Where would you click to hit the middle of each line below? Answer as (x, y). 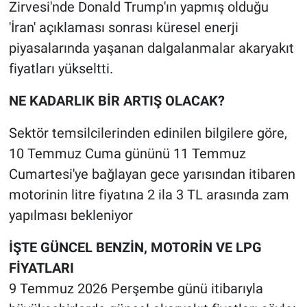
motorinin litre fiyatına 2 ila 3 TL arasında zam (149, 195)
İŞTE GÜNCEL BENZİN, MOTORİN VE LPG (135, 248)
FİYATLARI (41, 268)
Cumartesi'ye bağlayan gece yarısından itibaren (152, 174)
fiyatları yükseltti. (61, 69)
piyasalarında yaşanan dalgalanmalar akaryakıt (151, 48)
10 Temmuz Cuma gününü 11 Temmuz (127, 154)
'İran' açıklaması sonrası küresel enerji (123, 28)
